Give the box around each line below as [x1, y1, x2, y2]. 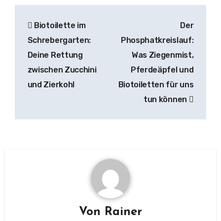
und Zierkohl [27, 80, 74, 89]
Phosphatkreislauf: [121, 36, 194, 45]
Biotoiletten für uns [118, 80, 194, 89]
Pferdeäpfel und [131, 65, 194, 74]
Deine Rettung [27, 50, 83, 60]
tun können [144, 95, 189, 104]
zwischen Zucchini [27, 65, 97, 74]
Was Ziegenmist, [132, 50, 194, 60]
